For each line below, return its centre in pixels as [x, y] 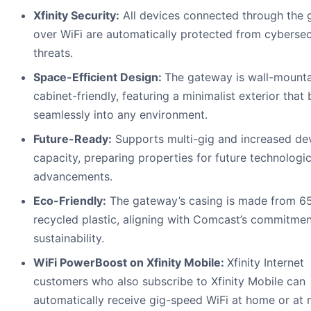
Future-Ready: [73, 139]
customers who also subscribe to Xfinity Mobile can [169, 281]
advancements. [73, 177]
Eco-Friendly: [70, 201]
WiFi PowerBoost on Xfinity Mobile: [130, 263]
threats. [53, 53]
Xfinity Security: [76, 16]
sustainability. [69, 238]
